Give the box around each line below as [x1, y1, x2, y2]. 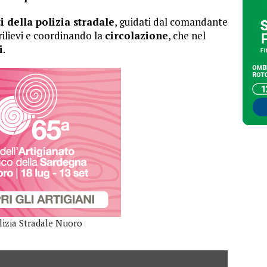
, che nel [168, 28, 206, 42]
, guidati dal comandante [114, 14, 228, 29]
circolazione [105, 28, 168, 42]
